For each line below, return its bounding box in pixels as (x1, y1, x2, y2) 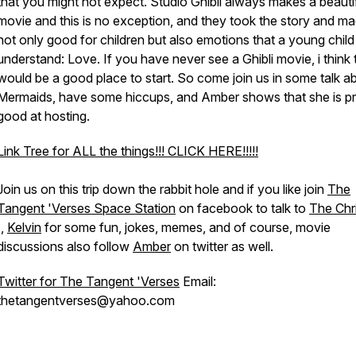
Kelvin (7, 219, 41, 235)
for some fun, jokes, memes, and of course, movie (41, 219, 331, 235)
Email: (180, 273, 216, 289)
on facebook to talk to (176, 200, 309, 216)
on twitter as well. (171, 238, 277, 254)
